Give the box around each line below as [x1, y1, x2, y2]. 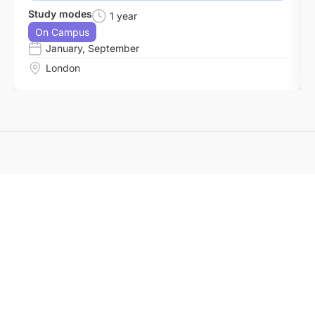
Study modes [28, 8, 92, 20]
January [46, 42, 82, 55]
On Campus [35, 26, 89, 39]
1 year [110, 10, 137, 22]
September [88, 42, 139, 55]
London [46, 62, 80, 75]
